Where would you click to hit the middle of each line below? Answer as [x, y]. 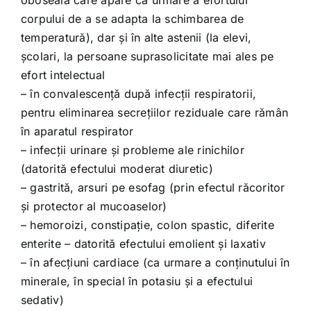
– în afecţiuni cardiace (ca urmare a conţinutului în [155, 262]
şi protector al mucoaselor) [94, 206]
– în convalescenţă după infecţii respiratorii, [138, 94]
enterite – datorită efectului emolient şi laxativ [143, 244]
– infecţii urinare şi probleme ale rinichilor [132, 150]
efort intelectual [63, 75]
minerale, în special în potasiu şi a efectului [137, 281]
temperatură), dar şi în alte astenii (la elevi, [136, 37]
